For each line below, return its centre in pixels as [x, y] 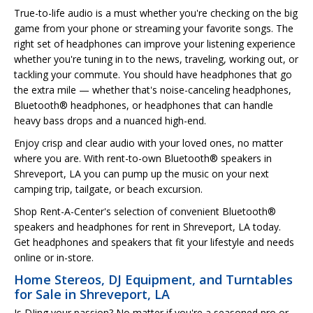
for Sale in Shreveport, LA [92, 294]
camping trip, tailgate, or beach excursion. [108, 189]
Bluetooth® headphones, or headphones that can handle [144, 105]
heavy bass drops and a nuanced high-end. [110, 120]
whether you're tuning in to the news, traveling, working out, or [156, 59]
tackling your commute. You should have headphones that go [153, 74]
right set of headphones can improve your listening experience [155, 43]
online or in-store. [54, 257]
